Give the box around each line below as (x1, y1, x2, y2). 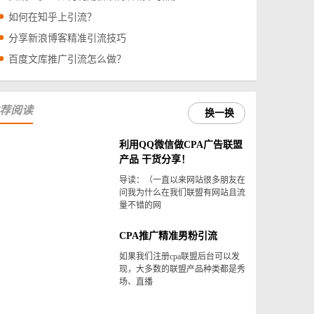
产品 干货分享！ (118, 154, 191, 165)
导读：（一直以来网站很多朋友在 (118, 175, 245, 186)
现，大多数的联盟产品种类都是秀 (118, 264, 245, 275)
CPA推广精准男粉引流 (118, 231, 217, 242)
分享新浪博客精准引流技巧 (8, 33, 126, 44)
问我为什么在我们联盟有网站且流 (118, 188, 245, 198)
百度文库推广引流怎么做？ (8, 54, 126, 65)
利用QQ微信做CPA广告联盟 (118, 139, 243, 151)
